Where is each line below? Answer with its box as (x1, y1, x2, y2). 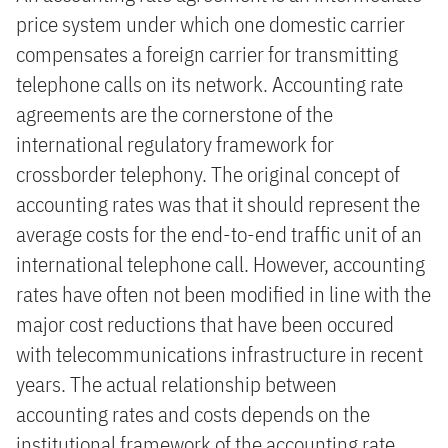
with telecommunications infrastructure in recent (16, 340, 423, 368)
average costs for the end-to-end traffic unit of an (16, 220, 422, 248)
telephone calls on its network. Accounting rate (16, 70, 403, 98)
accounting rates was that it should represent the (16, 190, 420, 218)
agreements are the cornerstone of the (16, 100, 333, 128)
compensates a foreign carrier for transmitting (16, 40, 398, 68)
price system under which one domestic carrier (16, 10, 405, 38)
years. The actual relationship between (16, 370, 337, 398)
